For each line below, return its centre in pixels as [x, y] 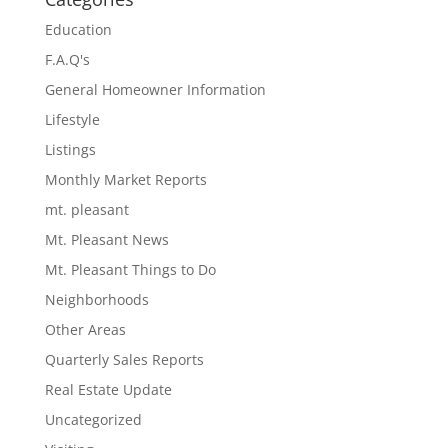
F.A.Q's [67, 59]
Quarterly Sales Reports [124, 359]
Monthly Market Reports [125, 179]
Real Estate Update [108, 389]
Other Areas [85, 329]
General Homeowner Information [155, 89]
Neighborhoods [96, 299]
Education [78, 29]
